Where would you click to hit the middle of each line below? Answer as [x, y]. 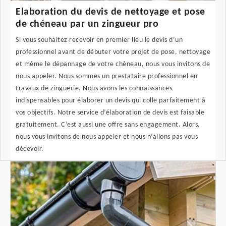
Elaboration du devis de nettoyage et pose [110, 12]
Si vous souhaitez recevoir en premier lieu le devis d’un [99, 40]
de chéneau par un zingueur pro [87, 24]
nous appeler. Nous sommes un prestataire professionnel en [107, 77]
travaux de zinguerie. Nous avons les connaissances [94, 89]
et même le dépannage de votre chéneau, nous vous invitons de [113, 65]
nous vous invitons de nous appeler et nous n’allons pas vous [107, 137]
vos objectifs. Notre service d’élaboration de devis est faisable [110, 113]
